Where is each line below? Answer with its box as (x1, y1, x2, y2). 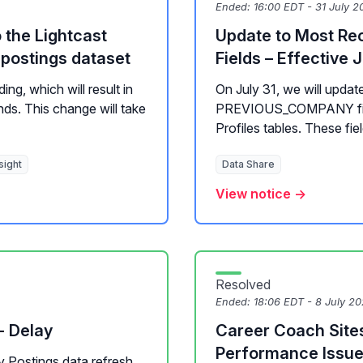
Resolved (216, 276, 271, 293)
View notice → (216, 186, 306, 202)
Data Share (222, 158, 275, 170)
